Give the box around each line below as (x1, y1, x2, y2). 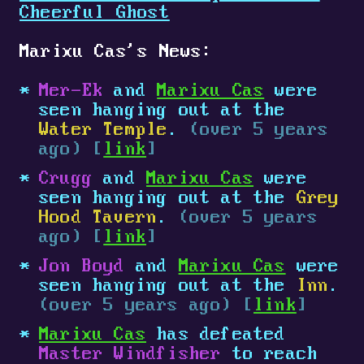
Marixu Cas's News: (19, 42, 213, 63)
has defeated (146, 325, 286, 345)
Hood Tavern (39, 208, 158, 228)
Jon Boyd (39, 257, 125, 277)
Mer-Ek (39, 81, 104, 102)
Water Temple (39, 120, 168, 141)
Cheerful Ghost (19, 3, 170, 24)
